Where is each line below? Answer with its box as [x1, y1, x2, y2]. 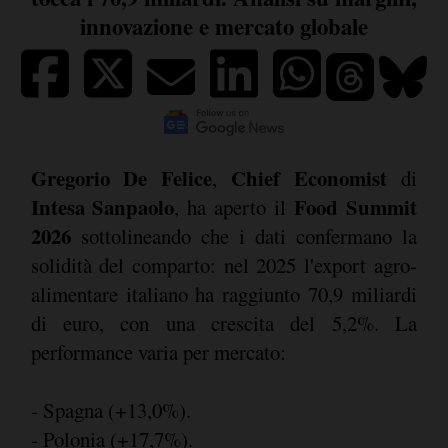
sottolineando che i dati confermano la [70, 221, 417, 250]
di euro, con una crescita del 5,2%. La [30, 308, 417, 337]
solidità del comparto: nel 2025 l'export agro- [30, 250, 417, 279]
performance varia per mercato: [30, 337, 286, 366]
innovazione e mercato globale [80, 9, 368, 43]
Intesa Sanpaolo [30, 191, 174, 222]
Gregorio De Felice [30, 162, 212, 193]
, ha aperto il [173, 192, 294, 221]
